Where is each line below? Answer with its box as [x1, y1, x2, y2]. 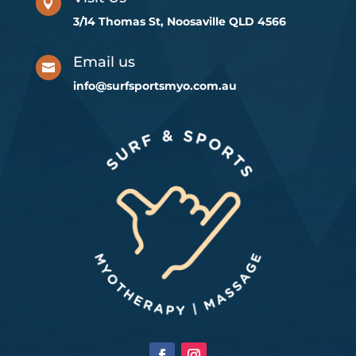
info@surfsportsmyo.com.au [73, 78, 237, 93]
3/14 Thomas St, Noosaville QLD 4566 [73, 14, 286, 29]
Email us [73, 52, 135, 71]
